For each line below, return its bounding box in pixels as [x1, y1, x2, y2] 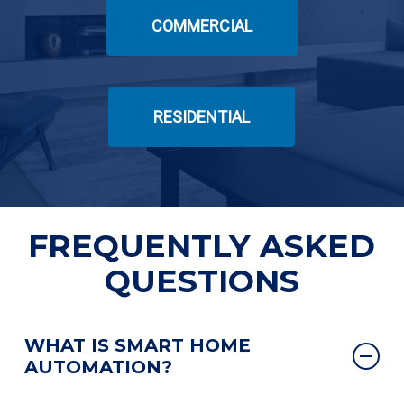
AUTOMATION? [23, 355, 172, 378]
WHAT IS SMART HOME [23, 334, 251, 356]
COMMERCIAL [151, 15, 252, 35]
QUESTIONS [104, 261, 299, 300]
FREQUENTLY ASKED [28, 225, 376, 265]
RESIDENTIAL [153, 106, 251, 126]
